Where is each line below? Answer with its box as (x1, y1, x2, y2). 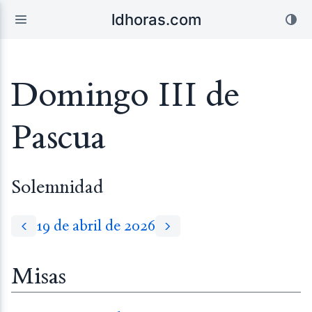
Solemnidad (11, 175, 104, 198)
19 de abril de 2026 (36, 217, 155, 236)
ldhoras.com (111, 10, 201, 29)
